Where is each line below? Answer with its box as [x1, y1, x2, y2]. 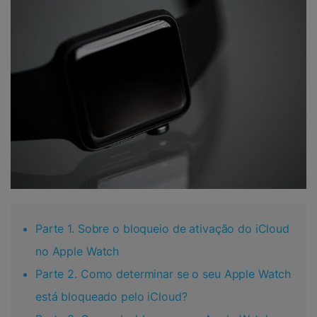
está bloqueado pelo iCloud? [35, 289, 188, 304]
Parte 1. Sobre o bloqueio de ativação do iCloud [35, 221, 289, 236]
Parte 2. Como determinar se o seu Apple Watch [35, 266, 292, 281]
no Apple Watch [35, 243, 120, 258]
